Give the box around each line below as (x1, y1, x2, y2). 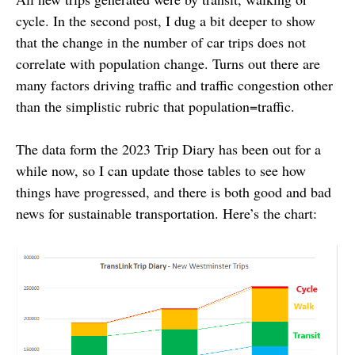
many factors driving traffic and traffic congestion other (16, 75, 333, 94)
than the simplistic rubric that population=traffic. (16, 97, 295, 116)
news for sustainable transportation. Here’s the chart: (16, 204, 317, 223)
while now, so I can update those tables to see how (16, 161, 306, 180)
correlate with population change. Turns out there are (16, 54, 320, 73)
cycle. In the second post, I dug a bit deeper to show (16, 11, 315, 30)
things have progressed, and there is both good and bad (16, 182, 331, 201)
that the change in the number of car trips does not (16, 32, 306, 52)
